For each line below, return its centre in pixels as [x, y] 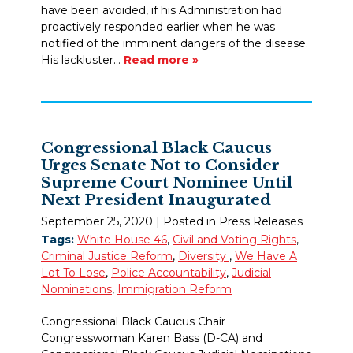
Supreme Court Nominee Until [167, 182]
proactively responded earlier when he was [158, 27]
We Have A [266, 256]
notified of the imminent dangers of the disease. [175, 44]
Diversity [204, 256]
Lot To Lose [73, 272]
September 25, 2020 [97, 221]
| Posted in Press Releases [229, 221]
